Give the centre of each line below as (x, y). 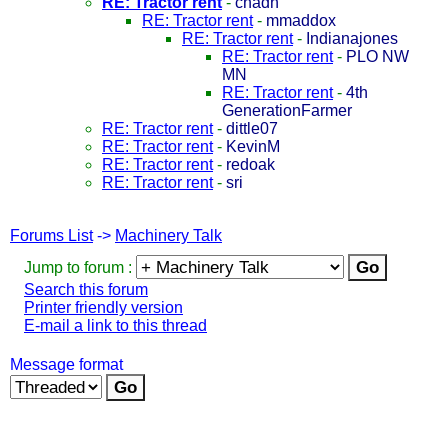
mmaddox (301, 20)
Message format (66, 364)
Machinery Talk (168, 235)
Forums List (51, 235)
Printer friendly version (103, 307)
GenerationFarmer (287, 110)
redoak (250, 164)
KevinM (253, 146)
